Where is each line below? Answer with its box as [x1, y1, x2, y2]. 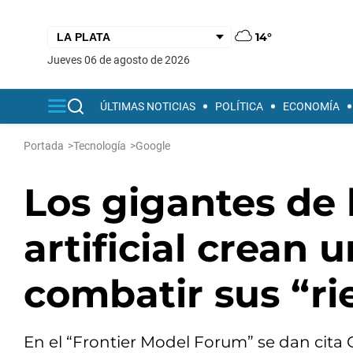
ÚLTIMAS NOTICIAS [100, 100, 195, 113]
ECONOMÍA [283, 100, 340, 113]
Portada [24, 139, 64, 152]
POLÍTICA [215, 100, 263, 113]
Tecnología [73, 139, 126, 152]
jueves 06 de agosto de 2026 [54, 53, 190, 66]
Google [136, 139, 170, 152]
